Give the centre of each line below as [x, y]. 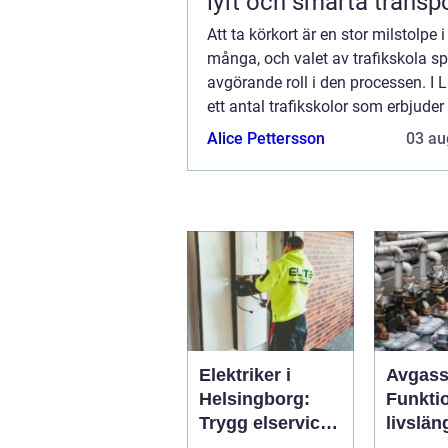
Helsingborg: [254, 399]
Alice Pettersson [266, 139]
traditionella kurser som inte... [311, 131]
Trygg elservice [264, 423]
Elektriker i [245, 375]
